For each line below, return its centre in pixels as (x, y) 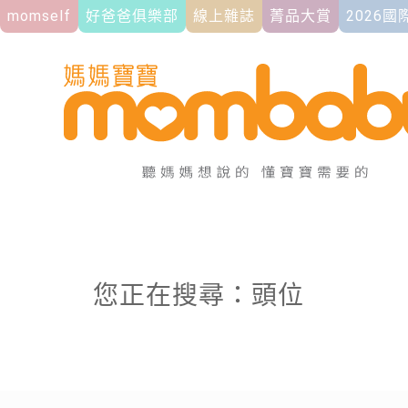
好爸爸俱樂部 (132, 16)
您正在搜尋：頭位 (199, 296)
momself (39, 16)
